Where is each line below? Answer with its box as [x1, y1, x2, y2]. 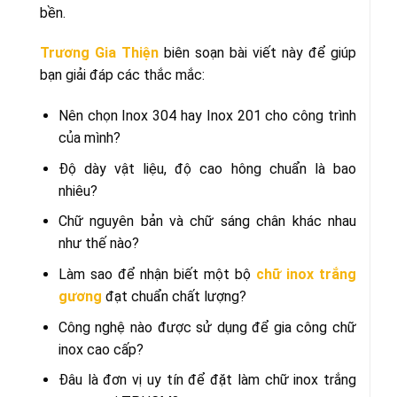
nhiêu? [58, 182, 97, 199]
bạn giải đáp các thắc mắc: [40, 66, 205, 84]
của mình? [58, 129, 121, 147]
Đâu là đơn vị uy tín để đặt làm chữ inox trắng [58, 371, 356, 389]
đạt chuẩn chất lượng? [101, 287, 246, 305]
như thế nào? [58, 235, 139, 253]
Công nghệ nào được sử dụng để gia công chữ [58, 318, 356, 336]
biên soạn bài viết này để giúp [159, 44, 356, 62]
